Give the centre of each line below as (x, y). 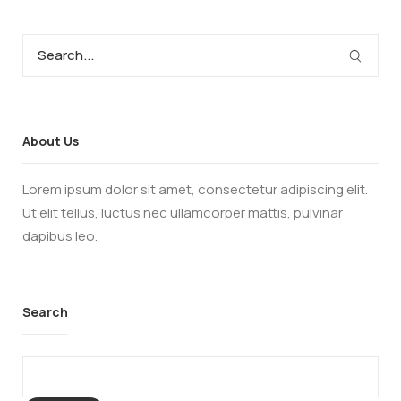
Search (45, 312)
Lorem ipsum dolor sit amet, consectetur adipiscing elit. (195, 190)
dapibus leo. (60, 236)
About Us (51, 141)
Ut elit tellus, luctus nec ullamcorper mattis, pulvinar (183, 213)
